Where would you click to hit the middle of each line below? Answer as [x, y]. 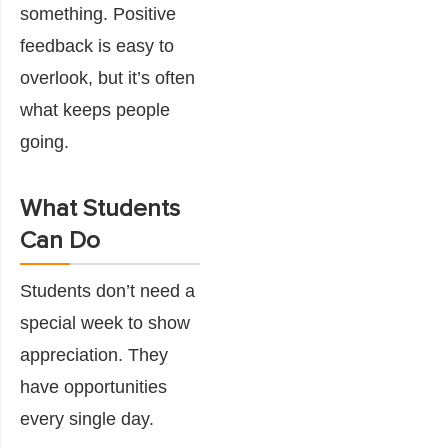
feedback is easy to [97, 45]
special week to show [105, 322]
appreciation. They [94, 354]
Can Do [60, 240]
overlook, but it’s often [107, 77]
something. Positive [98, 13]
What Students [100, 208]
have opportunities [93, 386]
